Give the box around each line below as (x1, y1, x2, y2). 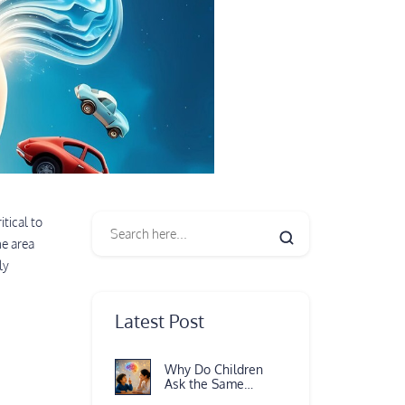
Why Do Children (164, 362, 263, 377)
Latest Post (114, 309, 204, 333)
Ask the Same (164, 376, 244, 391)
